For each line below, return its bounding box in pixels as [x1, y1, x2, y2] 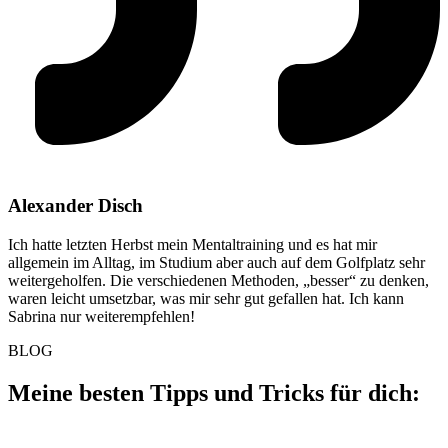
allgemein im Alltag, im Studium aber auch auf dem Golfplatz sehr [8, 253, 425, 271]
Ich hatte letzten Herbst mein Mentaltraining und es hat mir [8, 235, 377, 253]
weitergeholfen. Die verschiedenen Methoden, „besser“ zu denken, [8, 271, 429, 289]
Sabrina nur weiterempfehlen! [8, 307, 195, 325]
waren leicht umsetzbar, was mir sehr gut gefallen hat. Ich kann [8, 289, 404, 307]
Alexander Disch [8, 194, 143, 216]
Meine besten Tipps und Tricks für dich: [8, 379, 420, 406]
